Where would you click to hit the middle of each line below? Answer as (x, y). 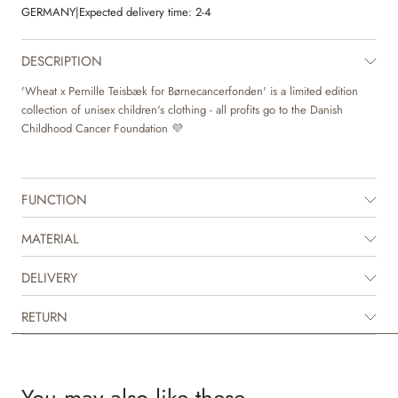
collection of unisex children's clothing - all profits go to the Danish (182, 109)
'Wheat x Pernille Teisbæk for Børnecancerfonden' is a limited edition (190, 91)
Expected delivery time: (135, 12)
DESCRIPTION (62, 61)
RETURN (44, 317)
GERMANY (48, 12)
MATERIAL (50, 239)
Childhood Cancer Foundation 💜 (102, 128)
